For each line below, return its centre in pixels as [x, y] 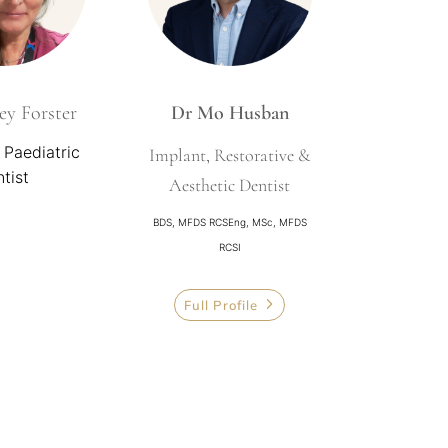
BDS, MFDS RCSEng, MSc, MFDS [229, 221]
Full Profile [221, 305]
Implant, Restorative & [230, 154]
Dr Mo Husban [229, 112]
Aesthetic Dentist [230, 184]
